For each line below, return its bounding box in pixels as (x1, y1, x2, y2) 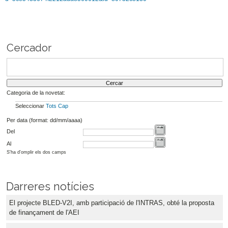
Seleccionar (15, 102, 46, 109)
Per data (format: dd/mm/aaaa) (6, 117, 82, 123)
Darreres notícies (6, 180, 94, 193)
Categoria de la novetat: (6, 89, 65, 96)
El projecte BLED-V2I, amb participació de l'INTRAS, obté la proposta (9, 199, 214, 207)
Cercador (6, 42, 51, 54)
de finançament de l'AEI (9, 209, 79, 217)
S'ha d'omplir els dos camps (6, 150, 66, 155)
